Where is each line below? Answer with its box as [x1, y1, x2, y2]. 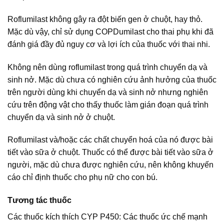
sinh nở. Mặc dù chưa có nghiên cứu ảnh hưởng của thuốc [7, 75, 216, 84]
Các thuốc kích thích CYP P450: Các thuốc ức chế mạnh [7, 212, 207, 221]
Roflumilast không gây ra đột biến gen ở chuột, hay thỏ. [7, 14, 202, 23]
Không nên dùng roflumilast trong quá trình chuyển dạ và [7, 62, 207, 71]
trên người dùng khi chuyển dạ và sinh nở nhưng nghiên [7, 87, 208, 96]
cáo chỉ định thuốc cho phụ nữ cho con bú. [7, 173, 157, 182]
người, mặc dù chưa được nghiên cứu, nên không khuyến [7, 160, 213, 169]
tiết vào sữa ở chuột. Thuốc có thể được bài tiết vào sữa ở [7, 148, 213, 157]
